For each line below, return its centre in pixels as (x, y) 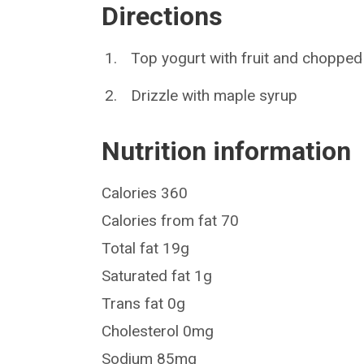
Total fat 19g (146, 249)
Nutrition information (227, 152)
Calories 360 (145, 193)
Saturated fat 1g (157, 276)
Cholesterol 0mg (158, 331)
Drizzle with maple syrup (214, 96)
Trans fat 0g (144, 304)
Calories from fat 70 (171, 221)
